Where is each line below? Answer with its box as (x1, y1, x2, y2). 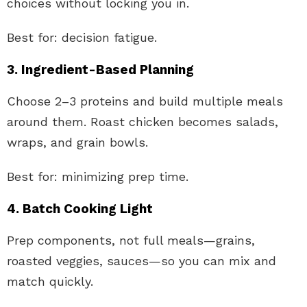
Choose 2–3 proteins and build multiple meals (7, 93, 283, 108)
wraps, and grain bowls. (7, 134, 148, 149)
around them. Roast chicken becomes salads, (7, 114, 278, 129)
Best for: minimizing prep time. (7, 169, 188, 184)
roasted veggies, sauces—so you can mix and (7, 253, 276, 268)
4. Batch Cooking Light (7, 200, 153, 217)
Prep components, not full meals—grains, (7, 232, 255, 247)
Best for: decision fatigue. (7, 29, 157, 45)
